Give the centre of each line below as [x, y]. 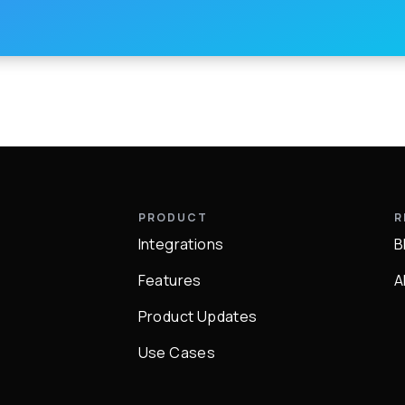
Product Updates [198, 316]
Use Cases [177, 353]
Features [170, 280]
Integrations [181, 244]
